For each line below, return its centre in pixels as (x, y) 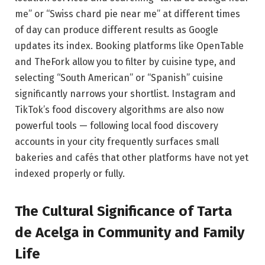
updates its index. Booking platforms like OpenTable (129, 46)
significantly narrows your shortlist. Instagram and (125, 94)
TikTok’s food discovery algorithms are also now (119, 110)
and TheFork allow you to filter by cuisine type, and (125, 62)
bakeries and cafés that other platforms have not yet (132, 158)
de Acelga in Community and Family (130, 233)
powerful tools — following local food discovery (117, 126)
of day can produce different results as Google (117, 30)
